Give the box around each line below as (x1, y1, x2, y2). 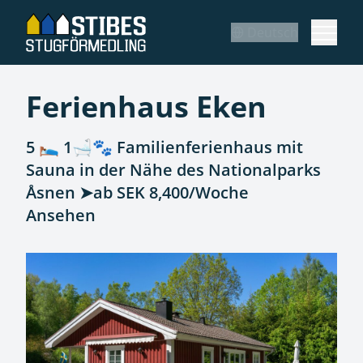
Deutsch (247, 23, 298, 41)
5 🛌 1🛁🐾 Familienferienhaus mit (26, 136, 303, 158)
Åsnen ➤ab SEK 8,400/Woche (26, 181, 249, 203)
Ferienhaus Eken (26, 87, 267, 126)
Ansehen (26, 204, 96, 226)
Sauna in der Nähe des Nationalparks (26, 159, 321, 181)
